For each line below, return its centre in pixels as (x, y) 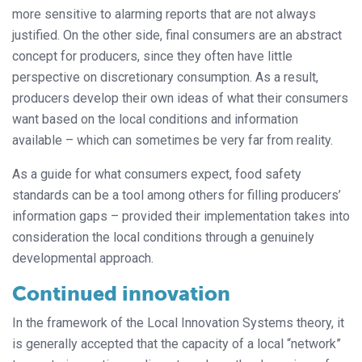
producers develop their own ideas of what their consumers (180, 98)
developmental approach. (83, 258)
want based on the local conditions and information (155, 119)
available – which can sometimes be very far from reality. (173, 140)
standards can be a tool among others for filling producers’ (177, 195)
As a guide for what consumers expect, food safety (157, 174)
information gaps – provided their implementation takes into (181, 216)
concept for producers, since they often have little (152, 56)
